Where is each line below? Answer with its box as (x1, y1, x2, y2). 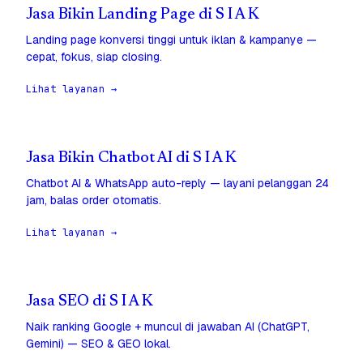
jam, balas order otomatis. (26, 193, 161, 208)
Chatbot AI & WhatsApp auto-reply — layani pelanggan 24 (26, 176, 329, 191)
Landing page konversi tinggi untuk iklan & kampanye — (26, 32, 317, 48)
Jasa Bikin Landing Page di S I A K (26, 7, 259, 23)
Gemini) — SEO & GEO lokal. (26, 336, 171, 352)
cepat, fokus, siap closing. (26, 49, 162, 65)
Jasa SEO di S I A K (26, 294, 153, 310)
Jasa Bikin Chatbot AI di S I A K (26, 151, 237, 167)
